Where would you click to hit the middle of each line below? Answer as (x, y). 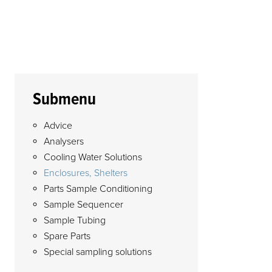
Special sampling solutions (97, 252)
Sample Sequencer (83, 205)
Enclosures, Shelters (85, 173)
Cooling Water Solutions (93, 157)
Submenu (64, 100)
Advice (58, 126)
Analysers (63, 141)
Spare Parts (67, 236)
